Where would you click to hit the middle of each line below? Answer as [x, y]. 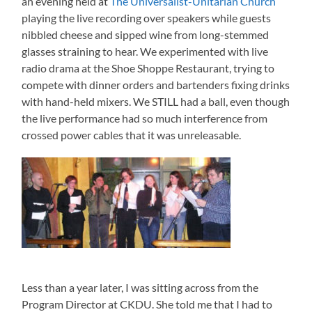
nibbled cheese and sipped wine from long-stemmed [146, 34]
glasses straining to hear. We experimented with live [145, 51]
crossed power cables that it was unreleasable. [132, 134]
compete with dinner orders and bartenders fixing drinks [156, 84]
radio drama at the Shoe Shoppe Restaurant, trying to [148, 68]
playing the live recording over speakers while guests [147, 17]
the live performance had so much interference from [145, 118]
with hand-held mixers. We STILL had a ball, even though [156, 101]
